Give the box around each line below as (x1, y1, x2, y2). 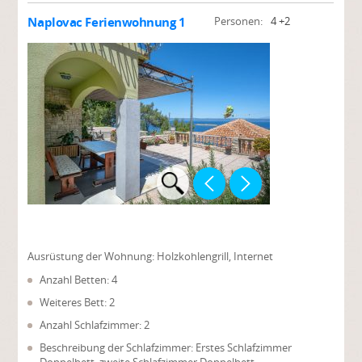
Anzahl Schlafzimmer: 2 (40, 318, 150, 332)
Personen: (213, 14, 263, 28)
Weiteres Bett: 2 (40, 295, 116, 309)
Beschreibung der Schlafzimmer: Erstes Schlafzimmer (40, 340, 293, 355)
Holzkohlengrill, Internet (157, 249, 274, 263)
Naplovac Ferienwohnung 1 (27, 14, 186, 31)
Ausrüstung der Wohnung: (27, 249, 158, 263)
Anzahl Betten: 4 (40, 272, 118, 287)
